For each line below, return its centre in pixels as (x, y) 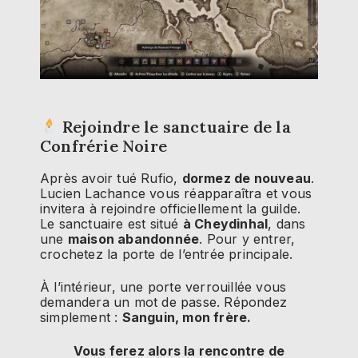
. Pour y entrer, (247, 239)
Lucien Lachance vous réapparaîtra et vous (176, 194)
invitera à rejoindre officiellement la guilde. (171, 209)
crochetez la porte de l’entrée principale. (167, 255)
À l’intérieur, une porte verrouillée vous (163, 287)
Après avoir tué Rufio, (111, 179)
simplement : (81, 318)
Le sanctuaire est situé (111, 224)
